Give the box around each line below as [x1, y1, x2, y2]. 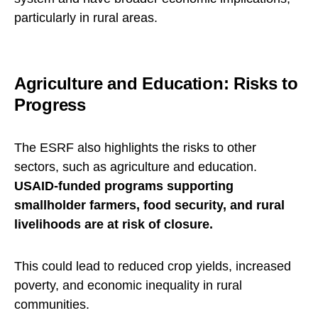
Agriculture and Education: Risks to [14, 74, 298, 94]
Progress [14, 95, 86, 115]
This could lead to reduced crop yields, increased [14, 259, 291, 274]
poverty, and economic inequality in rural [14, 278, 242, 293]
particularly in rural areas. [14, 11, 158, 26]
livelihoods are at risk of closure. [14, 217, 213, 232]
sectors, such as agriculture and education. [14, 160, 257, 175]
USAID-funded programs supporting [14, 179, 234, 194]
